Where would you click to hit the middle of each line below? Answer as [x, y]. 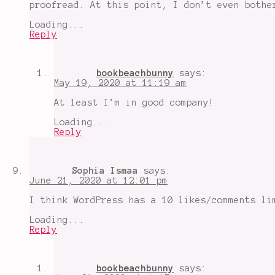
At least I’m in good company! [134, 102]
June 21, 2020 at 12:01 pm [99, 180]
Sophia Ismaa [105, 170]
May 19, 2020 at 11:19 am [120, 83]
